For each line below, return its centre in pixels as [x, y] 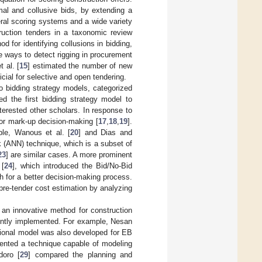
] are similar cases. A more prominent [69, 154]
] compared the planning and [80, 254]
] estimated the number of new [80, 65]
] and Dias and [106, 132]
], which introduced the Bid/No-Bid [72, 166]
